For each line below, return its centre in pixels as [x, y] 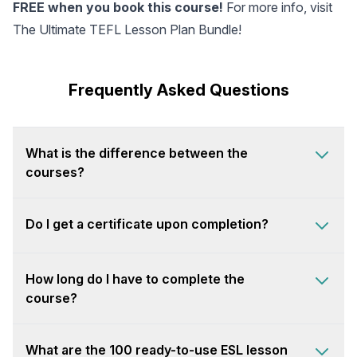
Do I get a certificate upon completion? [147, 224]
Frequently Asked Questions [178, 90]
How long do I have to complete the [135, 279]
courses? [55, 172]
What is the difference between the [137, 153]
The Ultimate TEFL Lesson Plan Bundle [126, 29]
